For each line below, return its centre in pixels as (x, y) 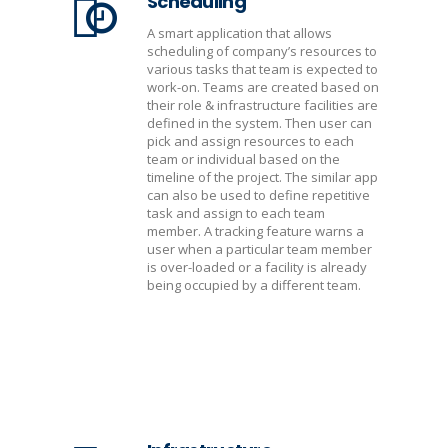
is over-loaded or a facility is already (257, 267)
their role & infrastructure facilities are (262, 105)
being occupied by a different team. (254, 285)
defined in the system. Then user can (259, 123)
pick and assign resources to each (250, 141)
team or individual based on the (243, 159)
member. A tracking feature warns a (255, 231)
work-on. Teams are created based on (263, 87)
